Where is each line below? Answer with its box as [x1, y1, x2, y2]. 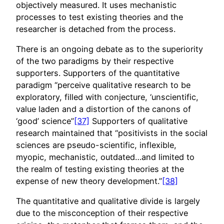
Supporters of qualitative [89, 115, 187, 126]
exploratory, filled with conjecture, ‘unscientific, [16, 91, 198, 102]
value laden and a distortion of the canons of [16, 103, 191, 114]
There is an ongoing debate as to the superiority [16, 43, 203, 54]
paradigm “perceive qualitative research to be [16, 79, 190, 90]
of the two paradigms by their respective [16, 55, 173, 66]
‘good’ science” [16, 115, 74, 126]
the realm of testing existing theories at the [16, 163, 184, 174]
